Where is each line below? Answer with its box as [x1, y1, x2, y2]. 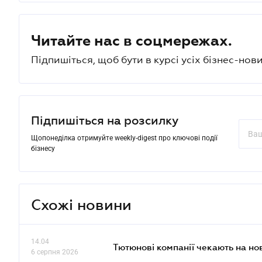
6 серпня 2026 [31, 248, 78, 256]
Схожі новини [31, 195, 132, 213]
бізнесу [31, 144, 55, 153]
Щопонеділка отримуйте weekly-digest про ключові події [31, 134, 218, 142]
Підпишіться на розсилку [31, 114, 178, 127]
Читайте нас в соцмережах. [31, 32, 232, 49]
